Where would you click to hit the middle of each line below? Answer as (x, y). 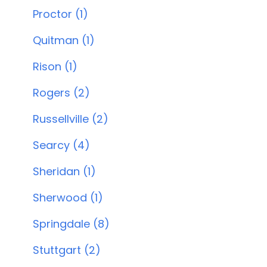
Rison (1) (55, 66)
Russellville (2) (70, 119)
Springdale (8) (71, 224)
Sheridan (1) (64, 171)
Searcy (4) (61, 145)
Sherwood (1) (68, 198)
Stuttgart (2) (66, 250)
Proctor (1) (60, 14)
